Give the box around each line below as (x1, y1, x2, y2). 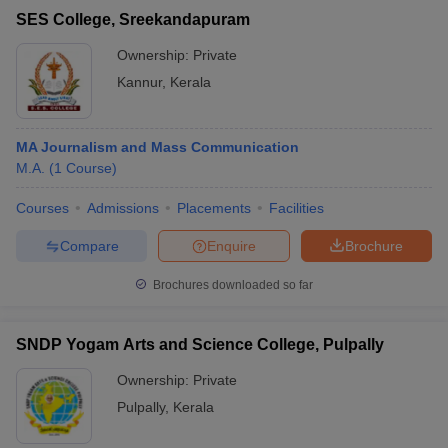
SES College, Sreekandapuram (16, 11, 250, 28)
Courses (16, 200, 69, 216)
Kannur (117, 74, 162, 90)
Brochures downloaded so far (150, 278, 313, 292)
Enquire (207, 237, 256, 254)
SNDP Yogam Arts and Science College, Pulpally (16, 336, 384, 353)
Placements (177, 200, 251, 216)
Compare (59, 237, 119, 254)
